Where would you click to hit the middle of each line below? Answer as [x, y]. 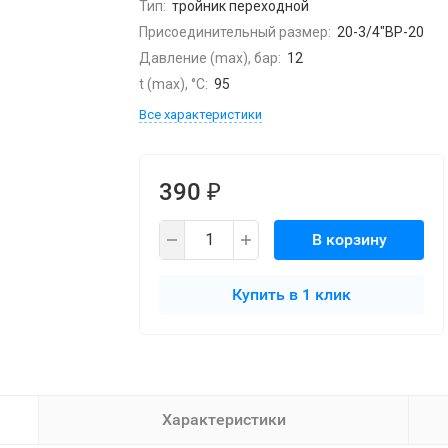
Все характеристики [200, 114]
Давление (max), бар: [210, 58]
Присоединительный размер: [235, 32]
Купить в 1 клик [291, 294]
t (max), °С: [173, 84]
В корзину [349, 239]
